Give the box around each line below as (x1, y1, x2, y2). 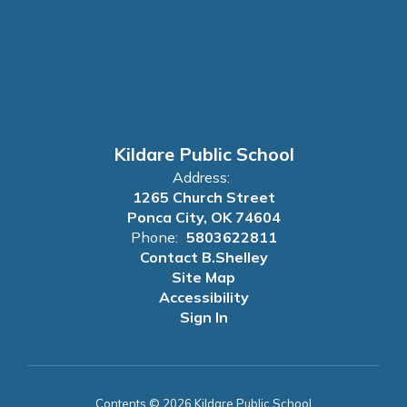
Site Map (172, 268, 235, 286)
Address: (173, 168, 230, 186)
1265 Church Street (132, 188, 275, 206)
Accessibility (158, 288, 249, 306)
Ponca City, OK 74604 (126, 208, 281, 226)
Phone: (130, 228, 178, 246)
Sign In (179, 308, 228, 326)
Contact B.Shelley (139, 248, 268, 266)
